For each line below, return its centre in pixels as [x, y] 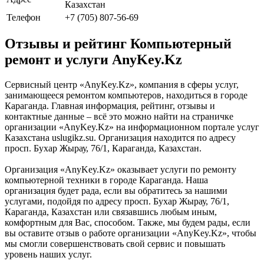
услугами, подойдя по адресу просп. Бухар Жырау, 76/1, [117, 202]
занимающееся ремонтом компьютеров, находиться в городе [126, 95]
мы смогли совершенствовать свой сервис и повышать [115, 244]
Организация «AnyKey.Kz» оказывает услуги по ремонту [121, 170]
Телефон [24, 17]
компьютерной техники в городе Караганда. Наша [106, 180]
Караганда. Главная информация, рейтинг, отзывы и [110, 106]
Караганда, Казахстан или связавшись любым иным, [111, 212]
